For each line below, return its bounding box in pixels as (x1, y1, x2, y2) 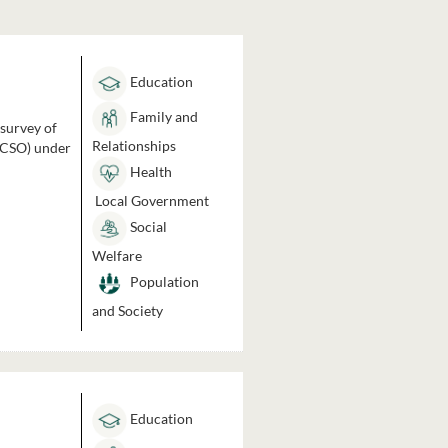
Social (126, 218, 167, 236)
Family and (126, 108, 198, 126)
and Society (91, 302, 163, 319)
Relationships (91, 137, 176, 154)
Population (126, 273, 199, 291)
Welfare (91, 247, 142, 264)
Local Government (91, 192, 209, 209)
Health (126, 163, 172, 181)
